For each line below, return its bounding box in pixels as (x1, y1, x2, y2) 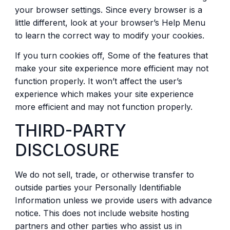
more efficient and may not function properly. (14, 102, 200, 112)
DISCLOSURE (14, 140, 120, 160)
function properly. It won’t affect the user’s (14, 76, 182, 87)
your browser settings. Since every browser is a (14, 5, 202, 15)
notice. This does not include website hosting (14, 207, 189, 218)
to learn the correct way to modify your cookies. (14, 30, 204, 41)
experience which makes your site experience (14, 89, 194, 100)
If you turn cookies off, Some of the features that (14, 50, 208, 61)
